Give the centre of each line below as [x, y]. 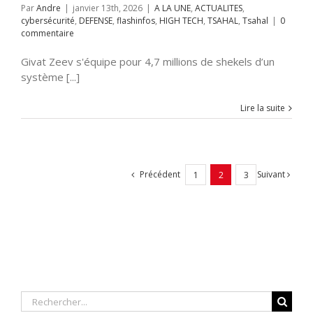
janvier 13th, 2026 [108, 8]
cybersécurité [48, 21]
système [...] [50, 77]
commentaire [48, 34]
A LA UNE [173, 8]
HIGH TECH [181, 21]
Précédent [160, 175]
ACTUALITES [219, 8]
